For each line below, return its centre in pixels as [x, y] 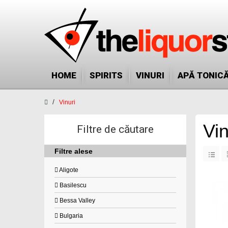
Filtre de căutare [115, 129]
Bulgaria [70, 216]
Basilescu [72, 185]
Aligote [68, 170]
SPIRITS [106, 75]
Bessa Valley [77, 201]
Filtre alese [74, 151]
